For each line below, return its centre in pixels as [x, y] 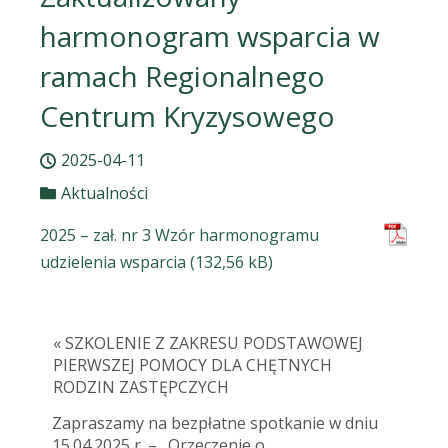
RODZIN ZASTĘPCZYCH [141, 387]
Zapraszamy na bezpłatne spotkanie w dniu [215, 423]
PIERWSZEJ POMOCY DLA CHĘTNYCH [192, 365]
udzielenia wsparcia [113, 261]
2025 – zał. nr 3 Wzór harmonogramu [179, 234]
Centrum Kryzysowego [187, 116]
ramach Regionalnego [182, 76]
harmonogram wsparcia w [210, 36]
